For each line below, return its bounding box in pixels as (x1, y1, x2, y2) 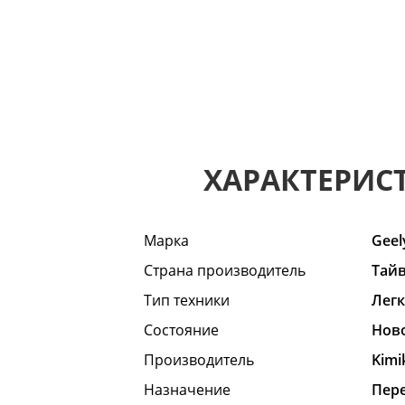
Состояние (144, 320, 220, 341)
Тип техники (144, 290, 231, 311)
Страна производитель (144, 260, 306, 281)
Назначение (144, 380, 231, 400)
